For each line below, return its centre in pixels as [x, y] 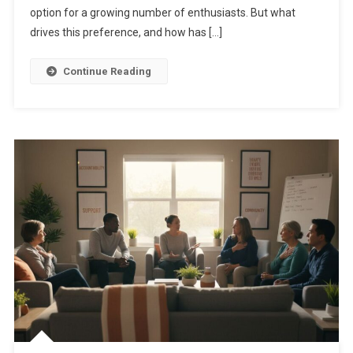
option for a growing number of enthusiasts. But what [162, 12]
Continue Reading [107, 71]
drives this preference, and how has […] [126, 32]
